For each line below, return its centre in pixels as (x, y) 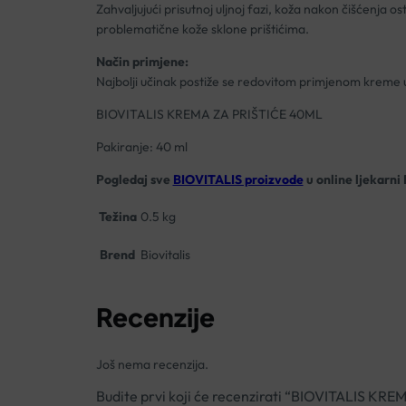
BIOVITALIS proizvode (238, 179)
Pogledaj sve (134, 179)
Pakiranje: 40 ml (141, 146)
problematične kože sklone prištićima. (202, 29)
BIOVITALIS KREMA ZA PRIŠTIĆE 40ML (209, 114)
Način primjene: (142, 61)
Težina (117, 216)
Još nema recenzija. (152, 365)
